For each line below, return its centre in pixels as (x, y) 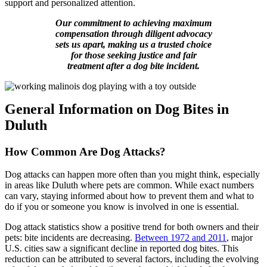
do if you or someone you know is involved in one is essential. (122, 207)
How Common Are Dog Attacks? (85, 151)
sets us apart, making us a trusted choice (133, 44)
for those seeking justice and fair (133, 55)
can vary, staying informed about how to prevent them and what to (129, 196)
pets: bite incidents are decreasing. (70, 238)
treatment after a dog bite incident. (133, 66)
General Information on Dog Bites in (117, 109)
